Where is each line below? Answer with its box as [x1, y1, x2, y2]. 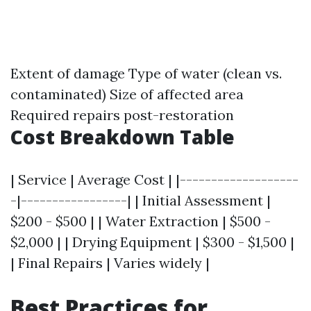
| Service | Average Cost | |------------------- [10, 171, 299, 188]
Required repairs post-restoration [10, 106, 234, 124]
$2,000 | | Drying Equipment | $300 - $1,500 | [10, 233, 294, 251]
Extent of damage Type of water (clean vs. [10, 65, 282, 82]
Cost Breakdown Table [10, 124, 235, 150]
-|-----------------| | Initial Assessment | [10, 192, 271, 209]
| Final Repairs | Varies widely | [10, 254, 210, 271]
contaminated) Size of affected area [10, 85, 244, 103]
